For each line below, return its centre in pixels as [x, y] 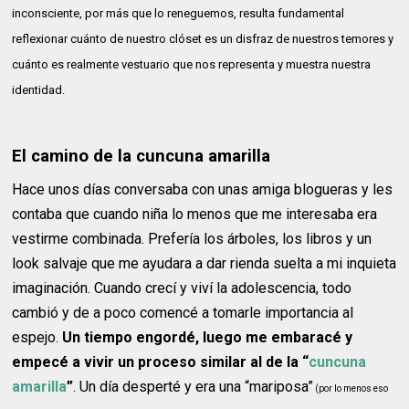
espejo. [37, 338]
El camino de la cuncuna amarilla [142, 156]
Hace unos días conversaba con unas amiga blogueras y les [203, 190]
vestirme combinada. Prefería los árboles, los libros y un [192, 239]
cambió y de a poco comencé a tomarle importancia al [183, 313]
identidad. [39, 90]
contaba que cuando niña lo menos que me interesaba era [195, 215]
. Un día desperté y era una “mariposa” [194, 387]
